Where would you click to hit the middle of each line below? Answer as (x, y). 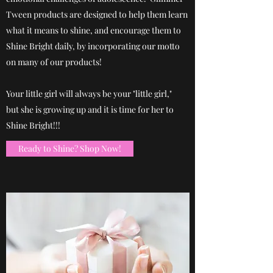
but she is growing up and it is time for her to (90, 109)
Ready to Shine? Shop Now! (70, 148)
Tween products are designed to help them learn (97, 14)
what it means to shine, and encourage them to (94, 30)
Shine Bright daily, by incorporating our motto (93, 46)
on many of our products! (54, 62)
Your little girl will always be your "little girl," (89, 93)
